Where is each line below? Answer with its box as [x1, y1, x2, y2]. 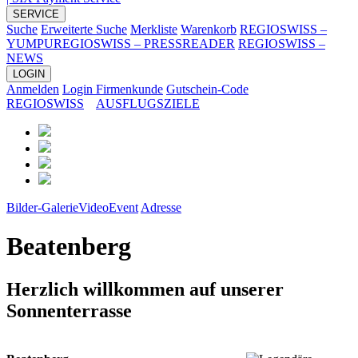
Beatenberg [6, 232, 131, 261]
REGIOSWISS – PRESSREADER [54, 37, 235, 51]
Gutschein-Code [166, 82, 249, 97]
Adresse [141, 201, 181, 215]
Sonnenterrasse [6, 300, 132, 321]
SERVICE [13, 8, 59, 21]
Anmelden [6, 82, 59, 97]
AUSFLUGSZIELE [96, 97, 200, 111]
